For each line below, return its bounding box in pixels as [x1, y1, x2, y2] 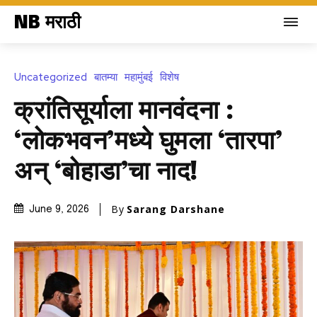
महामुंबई [125, 69, 153, 84]
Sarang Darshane [127, 202, 225, 216]
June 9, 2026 [29, 204, 89, 215]
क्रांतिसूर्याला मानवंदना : [14, 98, 234, 125]
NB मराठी [14, 13, 81, 33]
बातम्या [94, 69, 117, 84]
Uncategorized [14, 69, 87, 84]
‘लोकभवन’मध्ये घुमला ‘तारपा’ [14, 129, 282, 155]
